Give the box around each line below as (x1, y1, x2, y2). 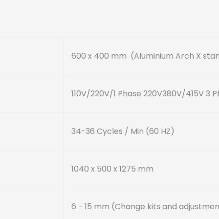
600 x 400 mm (71, 50, 129, 62)
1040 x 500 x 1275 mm (71, 163, 153, 175)
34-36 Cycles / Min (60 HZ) (71, 126, 175, 137)
